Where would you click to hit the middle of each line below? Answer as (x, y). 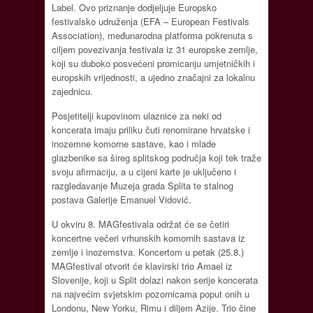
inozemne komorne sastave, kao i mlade (134, 143)
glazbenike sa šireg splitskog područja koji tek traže (156, 157)
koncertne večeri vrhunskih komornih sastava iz (148, 238)
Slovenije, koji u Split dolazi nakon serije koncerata (155, 279)
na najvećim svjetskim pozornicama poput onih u (151, 293)
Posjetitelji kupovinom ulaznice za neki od (137, 115)
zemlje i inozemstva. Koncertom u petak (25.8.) (148, 252)
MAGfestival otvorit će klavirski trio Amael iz (142, 265)
